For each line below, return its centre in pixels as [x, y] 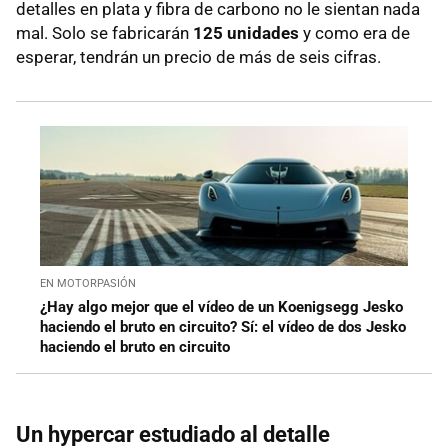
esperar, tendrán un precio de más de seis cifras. [198, 56]
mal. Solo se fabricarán [104, 32]
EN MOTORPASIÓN [88, 283]
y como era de [354, 32]
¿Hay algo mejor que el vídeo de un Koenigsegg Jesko [221, 306]
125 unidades [246, 32]
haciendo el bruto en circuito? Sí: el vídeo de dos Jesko [223, 326]
